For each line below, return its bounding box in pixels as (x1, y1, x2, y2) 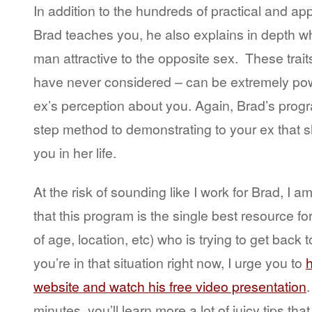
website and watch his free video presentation (33, 276, 306, 296)
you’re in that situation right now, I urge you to (33, 252, 306, 272)
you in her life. (33, 142, 116, 162)
